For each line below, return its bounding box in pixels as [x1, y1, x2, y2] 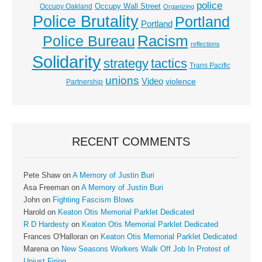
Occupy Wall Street [95, 2, 161, 11]
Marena [23, 245, 49, 254]
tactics [150, 56, 187, 71]
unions [105, 74, 139, 87]
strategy [103, 56, 149, 71]
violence [166, 77, 196, 87]
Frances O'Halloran [23, 233, 88, 242]
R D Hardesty [23, 220, 69, 229]
